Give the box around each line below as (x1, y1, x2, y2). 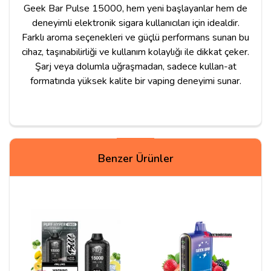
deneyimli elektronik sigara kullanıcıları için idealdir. (31, 16, 240, 30)
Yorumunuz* (27, 235, 70, 246)
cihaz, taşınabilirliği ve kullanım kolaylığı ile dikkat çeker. (22, 45, 249, 59)
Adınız (27, 181, 49, 193)
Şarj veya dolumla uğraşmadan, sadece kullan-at (34, 59, 237, 73)
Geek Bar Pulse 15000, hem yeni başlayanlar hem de (24, 1, 247, 15)
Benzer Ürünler (97, 151, 174, 166)
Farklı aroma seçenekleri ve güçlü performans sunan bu (22, 30, 249, 44)
